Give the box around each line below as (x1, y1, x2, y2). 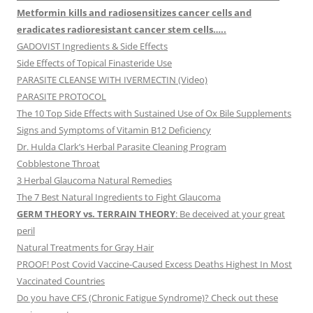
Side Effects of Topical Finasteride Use (17, 57, 172, 70)
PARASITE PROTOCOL (17, 90, 106, 103)
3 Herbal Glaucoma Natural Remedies (17, 174, 172, 187)
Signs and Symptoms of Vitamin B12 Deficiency (17, 124, 211, 137)
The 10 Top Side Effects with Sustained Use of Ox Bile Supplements (17, 107, 291, 120)
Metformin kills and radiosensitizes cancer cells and (17, 6, 252, 20)
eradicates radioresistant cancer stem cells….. (17, 23, 226, 36)
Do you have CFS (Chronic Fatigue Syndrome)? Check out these (17, 291, 278, 305)
